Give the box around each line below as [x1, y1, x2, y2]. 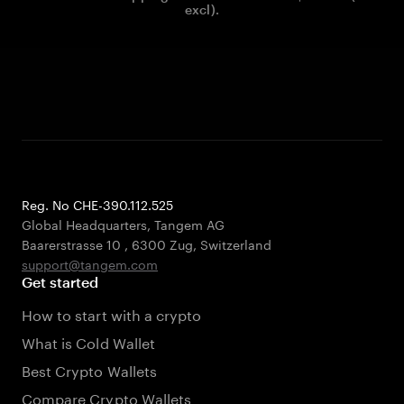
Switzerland [200, 234, 271, 253]
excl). [185, 2, 219, 17]
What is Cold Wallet [22, 330, 155, 353]
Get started [22, 273, 99, 290]
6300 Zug [132, 234, 193, 253]
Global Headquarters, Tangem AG [22, 214, 225, 234]
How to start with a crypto [22, 302, 202, 325]
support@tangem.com [22, 253, 158, 273]
